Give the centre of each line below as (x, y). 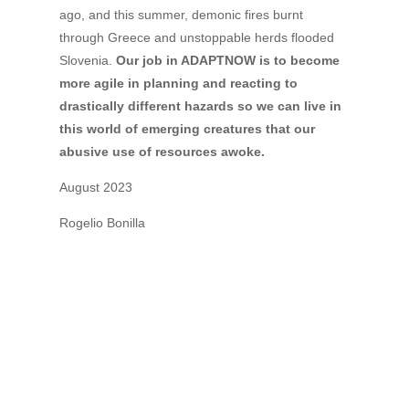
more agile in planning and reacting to (178, 83)
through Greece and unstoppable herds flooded (196, 37)
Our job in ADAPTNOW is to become (227, 60)
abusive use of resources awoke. (162, 152)
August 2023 (95, 187)
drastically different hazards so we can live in (200, 106)
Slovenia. (87, 60)
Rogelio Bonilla (102, 223)
